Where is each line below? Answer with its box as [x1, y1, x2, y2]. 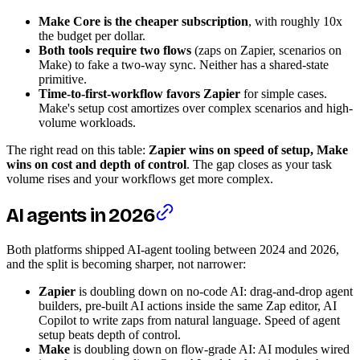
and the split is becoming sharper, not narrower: [6, 256, 246, 271]
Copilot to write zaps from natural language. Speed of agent [39, 313, 340, 327]
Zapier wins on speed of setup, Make [149, 143, 348, 157]
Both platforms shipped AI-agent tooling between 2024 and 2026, [6, 242, 339, 256]
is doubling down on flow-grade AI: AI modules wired [70, 342, 350, 356]
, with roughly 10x [248, 14, 342, 28]
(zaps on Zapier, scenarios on [191, 43, 342, 57]
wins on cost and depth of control [6, 157, 186, 171]
